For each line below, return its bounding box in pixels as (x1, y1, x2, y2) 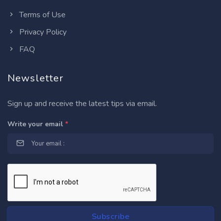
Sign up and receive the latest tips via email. (7, 98, 157, 109)
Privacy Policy (17, 27, 67, 37)
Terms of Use (17, 9, 66, 20)
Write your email (7, 119, 65, 129)
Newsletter (7, 72, 64, 85)
